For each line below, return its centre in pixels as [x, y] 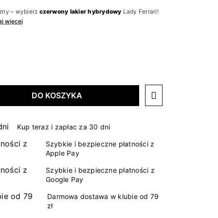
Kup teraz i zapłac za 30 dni [64, 127]
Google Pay [65, 180]
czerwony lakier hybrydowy [80, 12]
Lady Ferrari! [140, 12]
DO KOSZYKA [57, 96]
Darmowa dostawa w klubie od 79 [103, 197]
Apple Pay [62, 153]
